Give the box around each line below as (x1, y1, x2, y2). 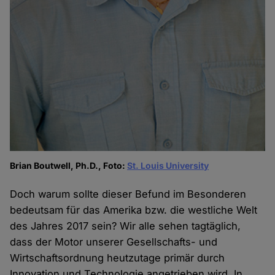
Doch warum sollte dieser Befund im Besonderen (10, 188, 247, 201)
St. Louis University (127, 160, 209, 171)
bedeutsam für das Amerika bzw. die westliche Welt (10, 204, 258, 217)
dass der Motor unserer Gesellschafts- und (10, 236, 218, 249)
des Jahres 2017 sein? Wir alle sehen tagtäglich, (10, 220, 241, 233)
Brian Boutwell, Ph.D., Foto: (10, 160, 128, 171)
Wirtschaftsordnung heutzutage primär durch (10, 252, 225, 265)
